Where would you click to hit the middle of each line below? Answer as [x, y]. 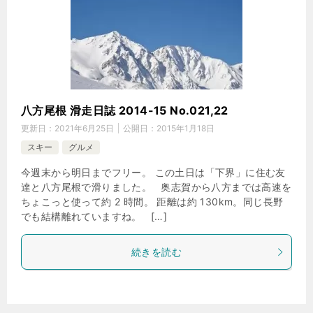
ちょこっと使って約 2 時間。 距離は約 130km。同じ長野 [152, 202]
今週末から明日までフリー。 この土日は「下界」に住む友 [153, 172]
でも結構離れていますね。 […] [94, 216]
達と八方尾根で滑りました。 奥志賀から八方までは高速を [156, 187]
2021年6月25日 [84, 128]
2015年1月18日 [185, 128]
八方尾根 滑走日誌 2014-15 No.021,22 [125, 110]
